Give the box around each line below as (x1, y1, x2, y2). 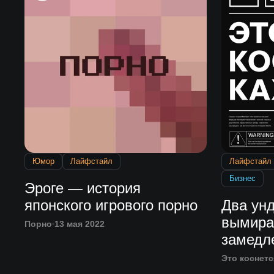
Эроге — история (24, 180, 141, 197)
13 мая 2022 (54, 219, 105, 229)
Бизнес (229, 174, 256, 183)
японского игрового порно (24, 197, 198, 214)
